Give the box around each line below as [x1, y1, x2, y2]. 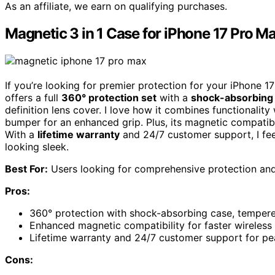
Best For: [5, 163, 48, 176]
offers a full [5, 91, 61, 104]
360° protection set [61, 91, 157, 104]
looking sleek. [5, 141, 69, 153]
